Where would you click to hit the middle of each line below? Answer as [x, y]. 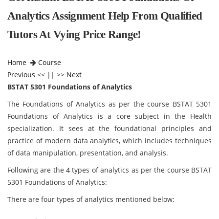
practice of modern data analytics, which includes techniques [109, 141]
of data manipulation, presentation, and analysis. [88, 153]
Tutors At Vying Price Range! [74, 34]
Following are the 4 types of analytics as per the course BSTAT [109, 170]
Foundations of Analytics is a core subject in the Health [109, 116]
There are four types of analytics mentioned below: [91, 199]
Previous [21, 75]
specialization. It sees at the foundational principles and [109, 128]
